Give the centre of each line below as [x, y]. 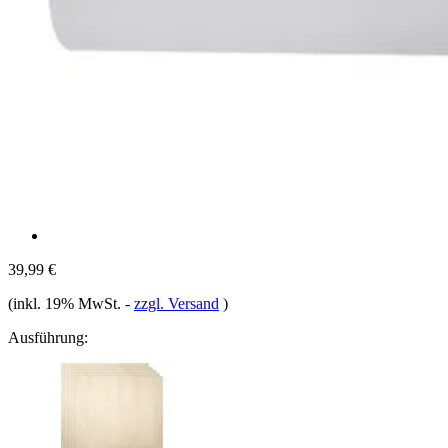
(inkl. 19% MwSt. [66, 303]
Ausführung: [48, 337]
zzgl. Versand [176, 303]
